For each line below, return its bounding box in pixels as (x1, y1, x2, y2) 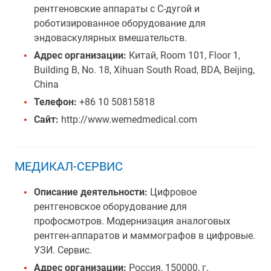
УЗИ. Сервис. (34, 244, 92, 256)
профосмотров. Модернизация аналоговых (34, 215, 230, 227)
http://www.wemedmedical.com (59, 114, 197, 125)
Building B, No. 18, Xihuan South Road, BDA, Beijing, (34, 64, 255, 76)
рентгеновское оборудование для (34, 201, 187, 212)
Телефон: (34, 96, 77, 108)
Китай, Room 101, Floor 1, (129, 50, 240, 61)
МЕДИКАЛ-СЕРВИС (15, 159, 123, 174)
